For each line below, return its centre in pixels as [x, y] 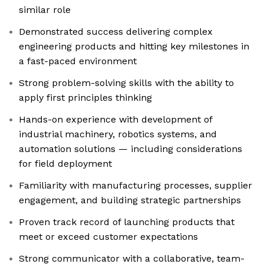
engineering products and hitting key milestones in [134, 47]
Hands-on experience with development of [116, 120]
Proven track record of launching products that [127, 222]
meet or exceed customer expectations [108, 237]
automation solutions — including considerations [131, 149]
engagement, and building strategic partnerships [130, 200]
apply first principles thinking [85, 98]
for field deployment [65, 164]
